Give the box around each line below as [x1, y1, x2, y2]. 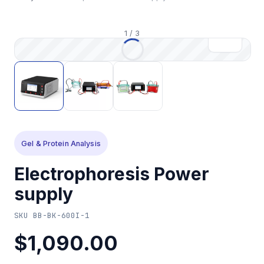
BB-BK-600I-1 [33, 210, 90, 220]
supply [14, 183, 73, 204]
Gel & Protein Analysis [21, 138, 101, 148]
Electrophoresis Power [14, 163, 209, 184]
